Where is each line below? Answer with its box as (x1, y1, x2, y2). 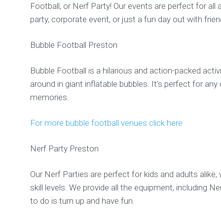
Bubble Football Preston (30, 40, 118, 50)
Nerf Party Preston (30, 144, 99, 154)
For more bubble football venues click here (30, 118, 183, 128)
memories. (30, 92, 70, 103)
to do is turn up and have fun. (30, 196, 135, 206)
